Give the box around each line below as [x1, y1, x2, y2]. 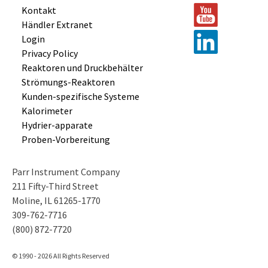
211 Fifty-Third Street [12, 180, 99, 193]
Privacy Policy [22, 47, 78, 60]
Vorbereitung [56, 133, 110, 146]
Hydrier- [22, 119, 55, 132]
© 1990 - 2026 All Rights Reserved [12, 251, 109, 261]
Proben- [22, 133, 56, 146]
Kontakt [22, 4, 56, 17]
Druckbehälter [84, 62, 143, 74]
